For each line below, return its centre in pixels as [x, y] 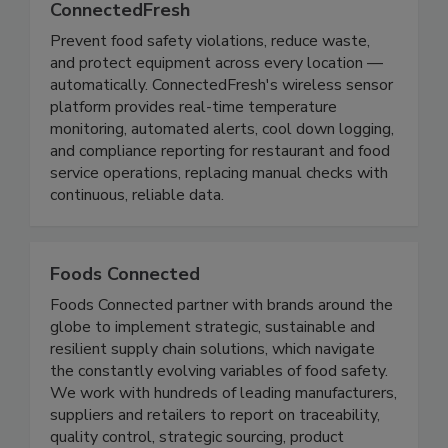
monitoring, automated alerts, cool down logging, [222, 171]
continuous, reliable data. [137, 237]
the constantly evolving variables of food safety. [219, 413]
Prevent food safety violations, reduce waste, [210, 83]
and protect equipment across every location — [216, 105]
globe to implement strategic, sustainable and [212, 369]
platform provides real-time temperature [193, 149]
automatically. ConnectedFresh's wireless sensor [221, 127]
